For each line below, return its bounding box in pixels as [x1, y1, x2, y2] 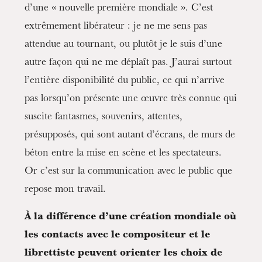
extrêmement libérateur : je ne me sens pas [25, 22, 208, 32]
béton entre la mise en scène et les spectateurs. [25, 149, 222, 159]
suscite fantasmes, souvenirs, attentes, [25, 112, 183, 123]
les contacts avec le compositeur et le [25, 230, 211, 241]
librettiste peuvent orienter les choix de [25, 249, 223, 259]
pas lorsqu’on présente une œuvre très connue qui [25, 94, 237, 105]
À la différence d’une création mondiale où [25, 212, 237, 223]
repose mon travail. [25, 185, 106, 195]
